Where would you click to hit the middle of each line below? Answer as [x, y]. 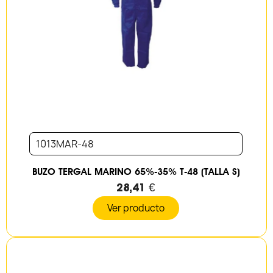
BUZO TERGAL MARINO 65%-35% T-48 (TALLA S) [136, 172]
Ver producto [136, 208]
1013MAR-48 [65, 144]
